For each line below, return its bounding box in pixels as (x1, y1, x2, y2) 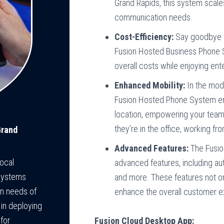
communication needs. (114, 12, 193, 22)
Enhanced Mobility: (114, 80, 185, 90)
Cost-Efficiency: (114, 31, 174, 42)
